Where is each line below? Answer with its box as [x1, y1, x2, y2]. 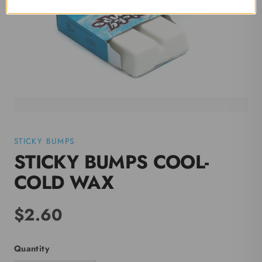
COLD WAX [14, 168, 113, 196]
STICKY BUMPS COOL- [14, 148, 209, 175]
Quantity [14, 242, 50, 254]
